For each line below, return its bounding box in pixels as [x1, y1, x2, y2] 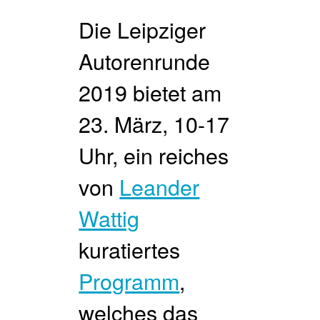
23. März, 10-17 [79, 107, 230, 139]
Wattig [79, 201, 140, 234]
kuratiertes [79, 233, 181, 265]
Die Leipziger [79, 13, 206, 45]
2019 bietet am [79, 76, 222, 108]
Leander [119, 170, 200, 202]
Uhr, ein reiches [79, 139, 229, 171]
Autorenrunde [79, 44, 211, 76]
